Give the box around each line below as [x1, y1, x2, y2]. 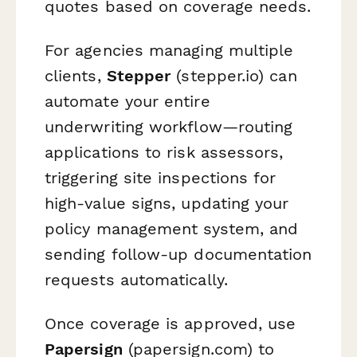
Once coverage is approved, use [45, 314, 296, 334]
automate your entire [45, 92, 210, 112]
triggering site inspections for [45, 168, 277, 188]
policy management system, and [45, 219, 299, 239]
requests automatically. [45, 270, 228, 290]
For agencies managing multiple [45, 41, 294, 61]
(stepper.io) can [171, 66, 297, 86]
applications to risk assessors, [45, 143, 284, 163]
